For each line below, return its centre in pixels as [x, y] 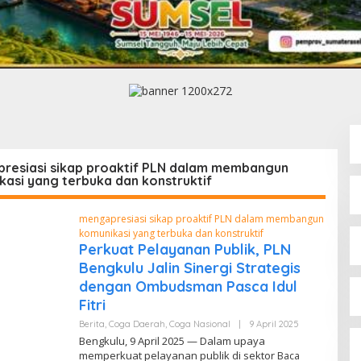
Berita [91, 324]
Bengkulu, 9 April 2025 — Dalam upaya [172, 341]
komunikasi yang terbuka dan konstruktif [171, 234]
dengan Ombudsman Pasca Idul [188, 287]
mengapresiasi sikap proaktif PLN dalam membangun [201, 219]
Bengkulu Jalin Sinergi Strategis [189, 268]
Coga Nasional [199, 324]
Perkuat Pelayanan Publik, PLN [185, 250]
